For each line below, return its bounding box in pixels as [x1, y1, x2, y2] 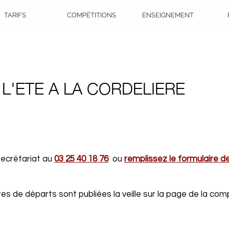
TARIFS [4, 11, 26, 19]
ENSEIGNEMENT [142, 11, 194, 19]
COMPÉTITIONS [67, 11, 116, 19]
